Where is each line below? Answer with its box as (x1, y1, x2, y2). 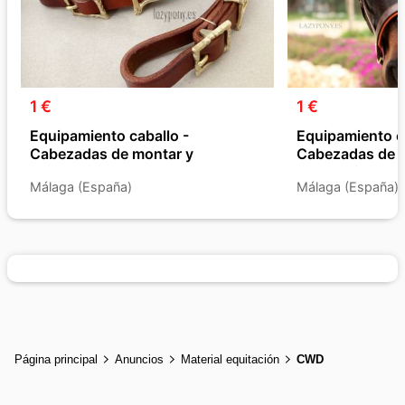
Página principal (14, 352, 98, 366)
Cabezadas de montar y (30, 145, 193, 163)
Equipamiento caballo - (30, 127, 189, 145)
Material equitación (181, 352, 279, 366)
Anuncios (115, 352, 164, 366)
